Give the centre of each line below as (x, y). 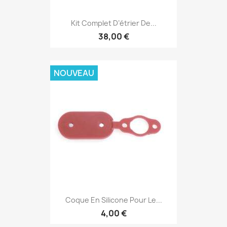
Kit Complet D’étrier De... (113, 23)
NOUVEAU (74, 73)
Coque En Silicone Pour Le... (113, 200)
